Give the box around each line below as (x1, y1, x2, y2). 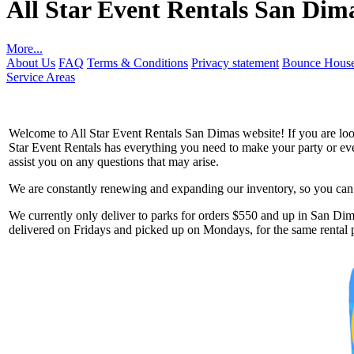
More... (6, 41, 43, 55)
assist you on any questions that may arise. (9, 154, 219, 168)
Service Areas (6, 70, 75, 84)
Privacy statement (191, 55, 279, 70)
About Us (6, 55, 55, 70)
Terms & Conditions (87, 55, 188, 70)
